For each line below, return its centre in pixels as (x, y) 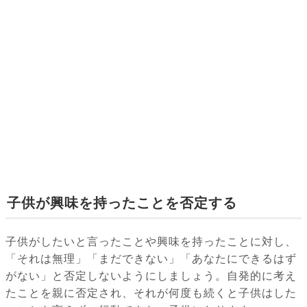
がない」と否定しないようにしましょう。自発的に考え (151, 276)
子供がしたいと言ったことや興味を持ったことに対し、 (151, 242)
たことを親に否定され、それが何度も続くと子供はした (151, 293)
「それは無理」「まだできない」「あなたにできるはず (151, 259)
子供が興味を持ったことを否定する (122, 203)
